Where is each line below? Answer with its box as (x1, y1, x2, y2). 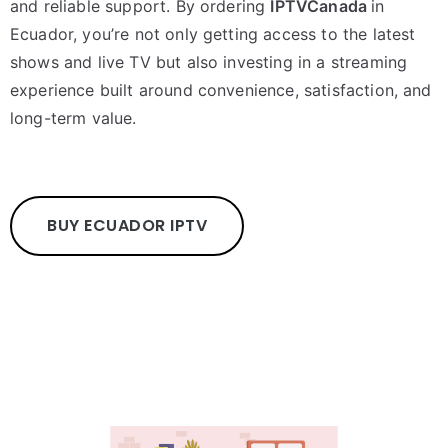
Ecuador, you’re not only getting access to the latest (10, 24, 416, 44)
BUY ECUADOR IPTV (47, 214, 207, 237)
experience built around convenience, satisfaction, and (10, 80, 432, 100)
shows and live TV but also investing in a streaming (10, 52, 408, 72)
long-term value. (10, 108, 137, 128)
